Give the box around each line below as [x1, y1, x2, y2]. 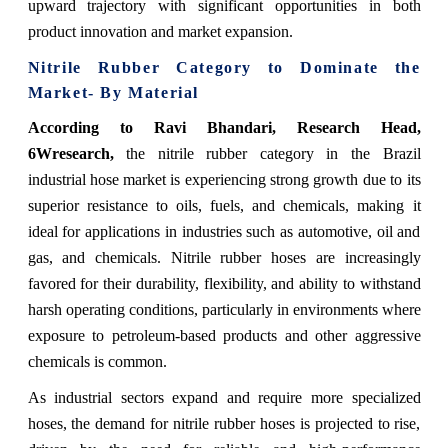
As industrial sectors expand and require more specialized [27, 388, 421, 406]
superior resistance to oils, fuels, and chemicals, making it [27, 196, 421, 214]
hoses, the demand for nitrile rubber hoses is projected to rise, [27, 414, 421, 432]
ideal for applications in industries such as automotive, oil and [27, 222, 421, 240]
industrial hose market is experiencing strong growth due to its [27, 170, 421, 188]
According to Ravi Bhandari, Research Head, [27, 118, 421, 136]
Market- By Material [27, 83, 199, 101]
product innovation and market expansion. [27, 22, 293, 40]
